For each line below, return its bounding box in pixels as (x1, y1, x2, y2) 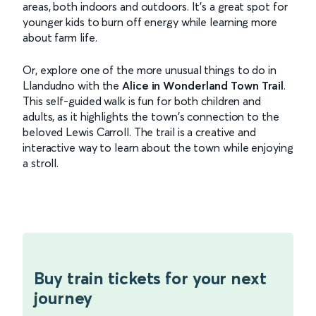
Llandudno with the (23, 78, 123, 92)
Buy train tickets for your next (34, 267, 267, 288)
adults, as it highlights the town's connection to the (23, 109, 279, 123)
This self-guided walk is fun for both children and (23, 93, 261, 108)
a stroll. (23, 155, 59, 170)
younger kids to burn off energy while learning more (23, 14, 277, 29)
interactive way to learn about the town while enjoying (23, 140, 293, 154)
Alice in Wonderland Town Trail (122, 78, 284, 92)
